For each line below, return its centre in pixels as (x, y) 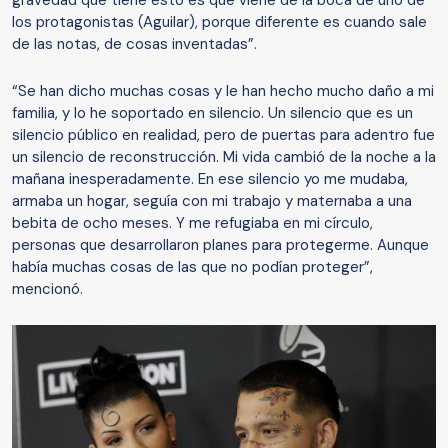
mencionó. (47, 289)
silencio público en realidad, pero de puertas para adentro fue (223, 135)
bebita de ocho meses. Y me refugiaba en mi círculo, (192, 223)
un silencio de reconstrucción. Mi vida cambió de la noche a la (224, 157)
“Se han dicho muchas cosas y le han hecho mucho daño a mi (223, 91)
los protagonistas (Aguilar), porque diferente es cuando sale (219, 22)
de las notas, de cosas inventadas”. (134, 44)
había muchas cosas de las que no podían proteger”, (192, 267)
